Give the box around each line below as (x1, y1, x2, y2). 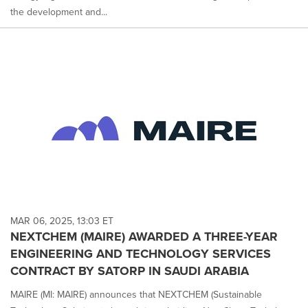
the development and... (10, 5, 107, 20)
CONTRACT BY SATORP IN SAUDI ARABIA (10, 261, 249, 280)
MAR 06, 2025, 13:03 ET (10, 213, 113, 228)
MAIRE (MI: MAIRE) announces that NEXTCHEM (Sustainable (10, 287, 262, 302)
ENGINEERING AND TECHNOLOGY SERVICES (10, 244, 271, 263)
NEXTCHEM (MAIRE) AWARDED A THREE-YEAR (10, 227, 278, 245)
